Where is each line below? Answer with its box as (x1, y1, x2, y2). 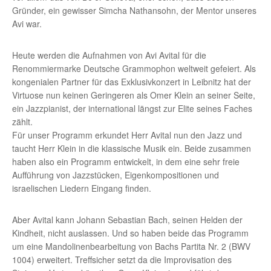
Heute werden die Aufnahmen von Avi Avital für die (12, 48, 206, 61)
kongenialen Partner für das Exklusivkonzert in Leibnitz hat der (12, 75, 251, 88)
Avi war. (12, 17, 42, 30)
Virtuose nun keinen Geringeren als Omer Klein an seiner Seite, (12, 88, 255, 101)
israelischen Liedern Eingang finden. (12, 181, 151, 194)
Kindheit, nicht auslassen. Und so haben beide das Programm (12, 226, 249, 239)
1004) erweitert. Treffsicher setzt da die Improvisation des (12, 253, 232, 266)
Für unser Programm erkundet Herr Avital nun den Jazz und (12, 128, 242, 141)
